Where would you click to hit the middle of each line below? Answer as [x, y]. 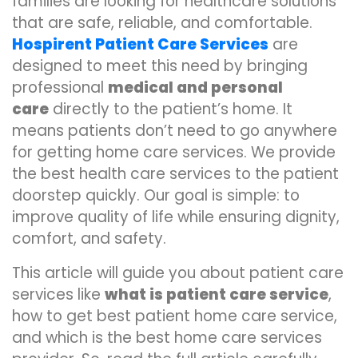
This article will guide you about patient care [178, 273]
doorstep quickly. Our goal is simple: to [156, 195]
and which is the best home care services [167, 338]
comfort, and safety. [89, 239]
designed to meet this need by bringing [160, 66]
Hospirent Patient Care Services [140, 44]
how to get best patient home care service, [175, 316]
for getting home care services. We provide [174, 152]
